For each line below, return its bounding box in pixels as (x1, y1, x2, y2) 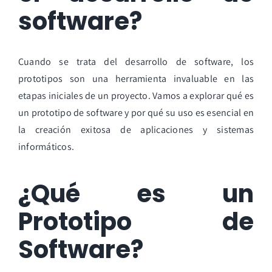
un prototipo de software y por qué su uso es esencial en (18, 106, 254, 119)
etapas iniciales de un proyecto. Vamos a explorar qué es (18, 89, 254, 102)
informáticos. (18, 140, 75, 153)
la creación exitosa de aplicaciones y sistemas (18, 123, 254, 136)
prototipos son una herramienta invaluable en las (18, 72, 254, 85)
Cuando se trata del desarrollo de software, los (18, 55, 254, 68)
